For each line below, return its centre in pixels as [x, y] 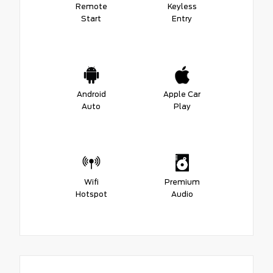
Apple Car [182, 94]
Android [91, 94]
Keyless [182, 6]
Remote [91, 6]
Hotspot [91, 194]
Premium [182, 182]
